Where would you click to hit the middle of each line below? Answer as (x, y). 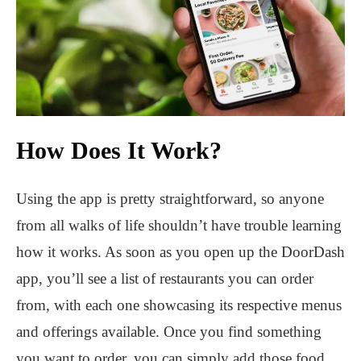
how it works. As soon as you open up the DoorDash (180, 251)
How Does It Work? (119, 150)
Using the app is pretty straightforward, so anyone (170, 198)
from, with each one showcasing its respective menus (179, 305)
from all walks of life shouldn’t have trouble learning (179, 225)
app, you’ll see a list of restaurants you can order (165, 278)
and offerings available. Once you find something (169, 331)
